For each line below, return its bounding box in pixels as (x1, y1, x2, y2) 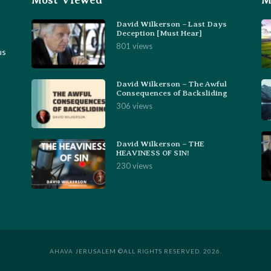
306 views (116, 101, 153, 111)
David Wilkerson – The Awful (116, 79, 227, 89)
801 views (116, 41, 153, 51)
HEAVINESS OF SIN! (116, 148, 190, 158)
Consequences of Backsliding (116, 88, 228, 98)
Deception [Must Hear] (116, 28, 203, 38)
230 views (116, 161, 153, 171)
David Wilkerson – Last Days (116, 19, 227, 28)
